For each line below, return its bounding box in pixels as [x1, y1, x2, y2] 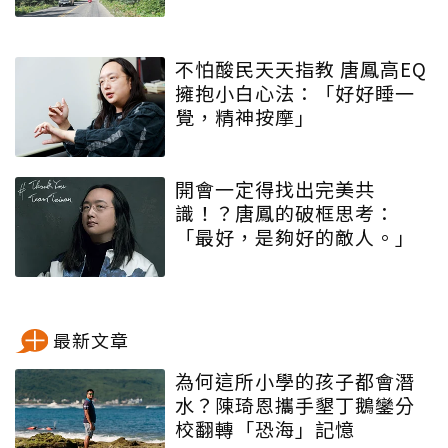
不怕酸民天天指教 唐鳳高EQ [175, 55, 340, 83]
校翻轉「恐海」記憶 [175, 415, 355, 443]
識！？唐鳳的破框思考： [175, 199, 395, 227]
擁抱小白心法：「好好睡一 [175, 79, 415, 107]
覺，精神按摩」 [175, 103, 315, 131]
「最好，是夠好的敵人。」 [175, 223, 415, 251]
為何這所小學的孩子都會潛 [175, 367, 415, 395]
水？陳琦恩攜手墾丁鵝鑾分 [175, 391, 415, 419]
